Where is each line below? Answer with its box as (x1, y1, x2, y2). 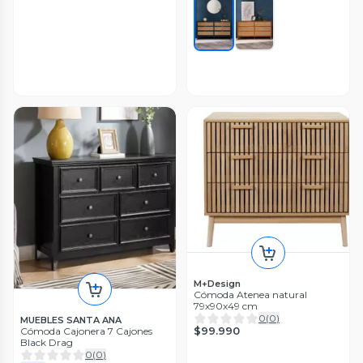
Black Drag (20, 336, 73, 349)
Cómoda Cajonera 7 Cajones (20, 325, 152, 338)
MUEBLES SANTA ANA (20, 314, 122, 327)
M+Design (194, 278, 241, 290)
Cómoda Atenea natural (194, 288, 307, 301)
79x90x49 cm (194, 300, 258, 313)
